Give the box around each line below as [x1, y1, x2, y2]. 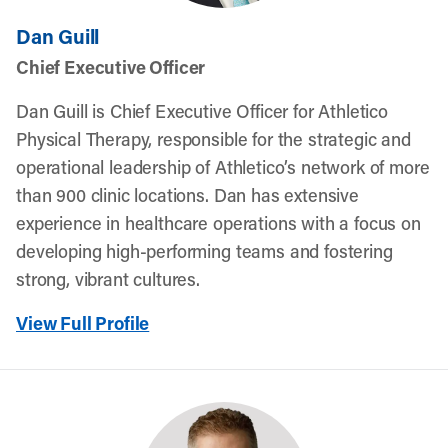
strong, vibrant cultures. [16, 267, 200, 291]
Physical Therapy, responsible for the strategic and [16, 127, 411, 151]
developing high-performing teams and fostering [16, 239, 393, 263]
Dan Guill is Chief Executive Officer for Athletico [16, 99, 388, 123]
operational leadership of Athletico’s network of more [16, 155, 430, 179]
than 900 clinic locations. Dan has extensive [16, 183, 359, 207]
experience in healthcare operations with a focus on [16, 211, 421, 235]
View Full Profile [16, 311, 150, 335]
